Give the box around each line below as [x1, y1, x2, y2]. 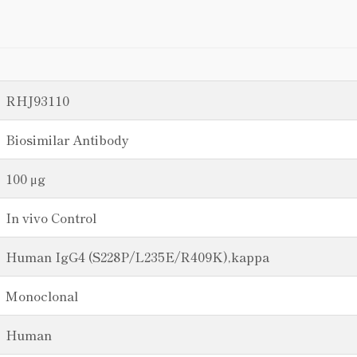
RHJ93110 [6, 91, 69, 110]
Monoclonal [6, 286, 78, 305]
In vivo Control [6, 208, 96, 227]
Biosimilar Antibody [6, 130, 129, 149]
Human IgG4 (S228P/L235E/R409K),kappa [6, 247, 269, 266]
